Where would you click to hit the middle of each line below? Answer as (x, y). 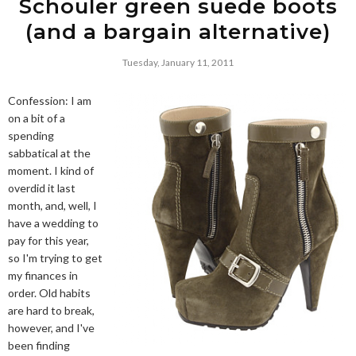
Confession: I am (50, 101)
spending (31, 135)
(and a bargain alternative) (178, 32)
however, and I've (51, 328)
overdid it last (42, 188)
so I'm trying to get (55, 258)
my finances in (43, 275)
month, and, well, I (52, 205)
